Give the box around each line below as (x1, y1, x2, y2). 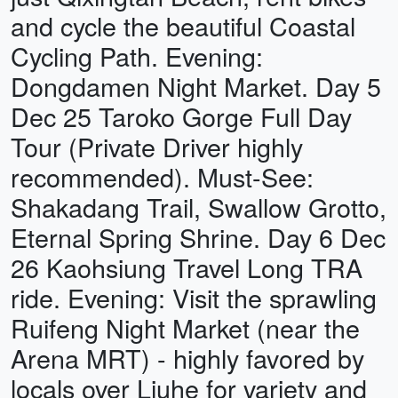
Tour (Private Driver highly (11, 128, 303, 164)
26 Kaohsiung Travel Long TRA (11, 249, 362, 285)
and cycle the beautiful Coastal (11, 7, 355, 44)
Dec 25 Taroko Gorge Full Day (11, 98, 352, 134)
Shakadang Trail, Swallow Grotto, (11, 188, 386, 225)
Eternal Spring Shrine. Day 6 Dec (11, 219, 386, 255)
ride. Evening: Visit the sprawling (11, 279, 377, 315)
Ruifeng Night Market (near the (11, 309, 360, 346)
